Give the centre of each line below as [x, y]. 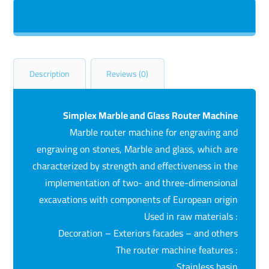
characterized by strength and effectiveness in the [135, 165]
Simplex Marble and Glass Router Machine [150, 115]
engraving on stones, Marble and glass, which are [137, 149]
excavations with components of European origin [138, 199]
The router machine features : [177, 249]
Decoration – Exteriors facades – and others [148, 233]
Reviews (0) [128, 74]
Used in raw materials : [191, 216]
